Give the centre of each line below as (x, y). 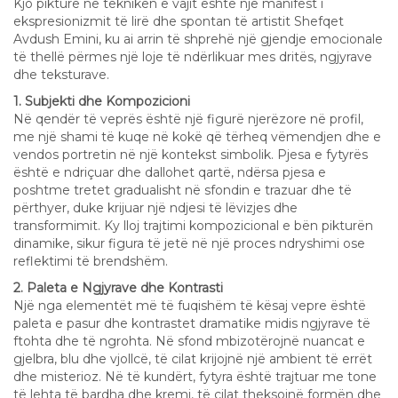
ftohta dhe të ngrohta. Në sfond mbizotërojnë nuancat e (189, 341)
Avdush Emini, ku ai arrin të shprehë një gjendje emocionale (198, 39)
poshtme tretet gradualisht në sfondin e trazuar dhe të (183, 190)
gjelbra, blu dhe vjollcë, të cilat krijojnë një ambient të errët (193, 358)
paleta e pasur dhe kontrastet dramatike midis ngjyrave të (192, 323)
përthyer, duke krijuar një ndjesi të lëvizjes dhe (155, 207)
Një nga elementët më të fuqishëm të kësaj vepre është (190, 305)
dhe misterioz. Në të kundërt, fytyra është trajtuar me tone (195, 376)
